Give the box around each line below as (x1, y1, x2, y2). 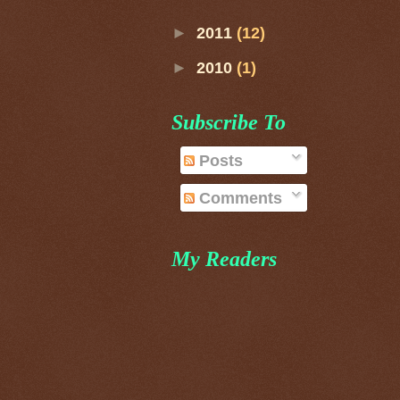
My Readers (171, 246, 277, 271)
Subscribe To (171, 110, 286, 134)
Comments (195, 187, 283, 207)
